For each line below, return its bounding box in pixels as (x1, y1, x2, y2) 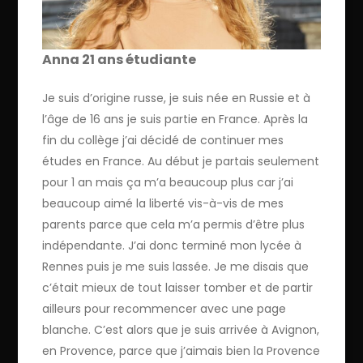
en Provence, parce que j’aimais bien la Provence (42, 342, 321, 359)
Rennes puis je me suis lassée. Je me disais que (42, 258, 310, 275)
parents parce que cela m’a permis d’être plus (42, 216, 305, 233)
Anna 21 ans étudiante (42, 49, 197, 69)
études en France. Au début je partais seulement (42, 152, 320, 169)
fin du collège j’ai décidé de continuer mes (42, 131, 284, 148)
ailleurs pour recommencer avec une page (42, 300, 287, 317)
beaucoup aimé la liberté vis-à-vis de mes (42, 194, 284, 211)
